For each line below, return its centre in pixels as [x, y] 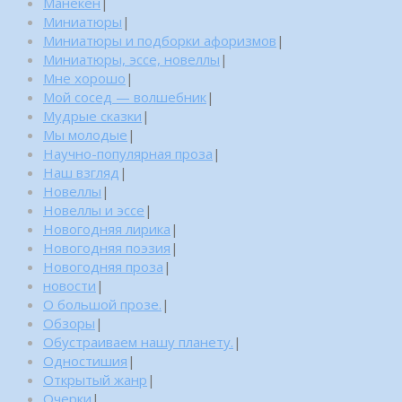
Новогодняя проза [103, 267]
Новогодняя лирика [107, 229]
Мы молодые [85, 135]
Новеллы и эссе [94, 210]
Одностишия [85, 361]
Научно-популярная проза [128, 154]
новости [70, 286]
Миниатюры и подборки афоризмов [160, 41]
